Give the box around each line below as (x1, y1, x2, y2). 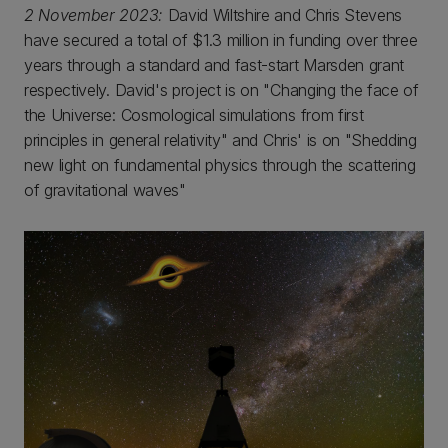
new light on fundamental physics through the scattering (24, 155, 416, 175)
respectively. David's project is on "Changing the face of (24, 80, 419, 100)
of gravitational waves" (24, 180, 186, 200)
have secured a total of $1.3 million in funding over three (24, 30, 418, 50)
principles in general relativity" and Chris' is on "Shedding (24, 130, 417, 150)
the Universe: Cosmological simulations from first (24, 105, 364, 125)
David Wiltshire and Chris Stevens (162, 5, 403, 25)
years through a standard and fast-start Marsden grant (24, 55, 405, 75)
